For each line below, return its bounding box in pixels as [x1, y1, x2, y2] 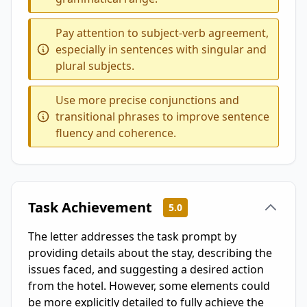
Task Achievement [28, 198, 152, 217]
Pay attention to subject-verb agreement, [56, 25, 269, 40]
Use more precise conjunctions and [56, 93, 239, 108]
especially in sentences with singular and [56, 42, 267, 57]
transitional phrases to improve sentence [56, 109, 269, 124]
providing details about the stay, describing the [28, 245, 272, 260]
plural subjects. [56, 58, 134, 73]
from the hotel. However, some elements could [28, 278, 270, 293]
